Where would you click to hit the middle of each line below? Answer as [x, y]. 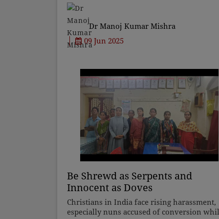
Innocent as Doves [110, 187]
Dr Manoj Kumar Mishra [132, 26]
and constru [88, 19]
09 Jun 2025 [103, 41]
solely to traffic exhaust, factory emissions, [142, 9]
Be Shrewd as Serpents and [130, 176]
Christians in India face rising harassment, [142, 202]
